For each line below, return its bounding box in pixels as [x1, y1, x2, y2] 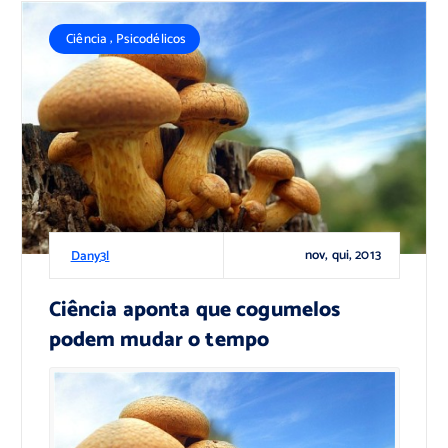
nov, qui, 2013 [304, 244, 381, 267]
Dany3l [70, 244, 110, 267]
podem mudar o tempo [48, 322, 270, 357]
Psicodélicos [115, 28, 187, 51]
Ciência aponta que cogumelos [48, 292, 341, 327]
